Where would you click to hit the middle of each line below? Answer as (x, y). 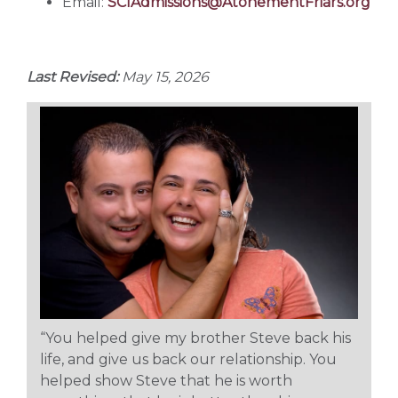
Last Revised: (72, 77)
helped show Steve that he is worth (166, 380)
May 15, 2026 (163, 77)
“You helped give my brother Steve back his (195, 338)
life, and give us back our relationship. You (188, 359)
